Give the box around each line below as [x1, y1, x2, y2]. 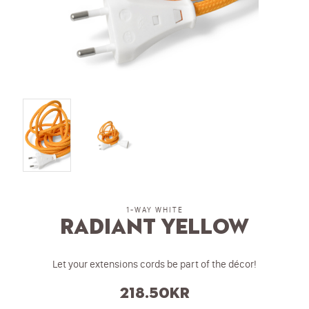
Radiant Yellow [60, 216, 249, 239]
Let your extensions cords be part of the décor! [52, 257, 257, 270]
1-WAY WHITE [126, 205, 183, 215]
